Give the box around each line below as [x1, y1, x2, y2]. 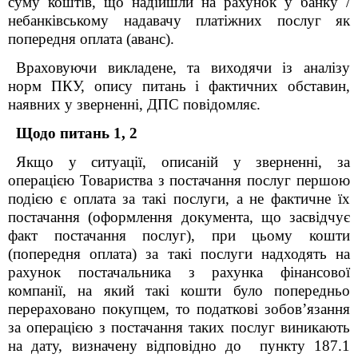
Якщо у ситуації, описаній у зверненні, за [16, 153, 350, 170]
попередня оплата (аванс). [8, 30, 174, 47]
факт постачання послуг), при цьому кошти [8, 227, 350, 244]
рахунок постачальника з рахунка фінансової [8, 264, 350, 280]
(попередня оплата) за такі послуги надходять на [8, 245, 350, 262]
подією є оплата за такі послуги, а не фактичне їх [8, 190, 350, 207]
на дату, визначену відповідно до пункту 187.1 [8, 337, 350, 354]
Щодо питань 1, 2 [16, 125, 137, 141]
